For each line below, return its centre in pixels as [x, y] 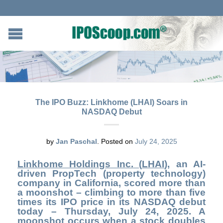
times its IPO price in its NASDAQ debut [111, 202]
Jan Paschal [76, 141]
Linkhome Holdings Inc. [75, 164]
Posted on [117, 141]
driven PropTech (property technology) [111, 173]
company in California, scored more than [111, 183]
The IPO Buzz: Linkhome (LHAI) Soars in [111, 102]
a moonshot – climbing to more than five [111, 192]
